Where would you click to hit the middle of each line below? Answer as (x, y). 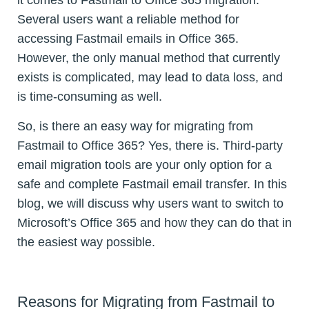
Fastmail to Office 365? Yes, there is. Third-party (150, 146)
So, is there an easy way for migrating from (135, 127)
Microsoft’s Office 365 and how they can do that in (154, 223)
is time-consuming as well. (90, 97)
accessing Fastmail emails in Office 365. (128, 39)
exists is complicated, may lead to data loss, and (150, 78)
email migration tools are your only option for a (144, 165)
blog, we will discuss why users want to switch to (150, 204)
